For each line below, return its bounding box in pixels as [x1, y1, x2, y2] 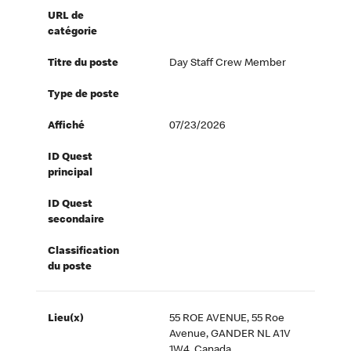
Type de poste [48, 89, 120, 101]
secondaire [48, 215, 105, 226]
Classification [48, 246, 120, 258]
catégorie [48, 27, 98, 38]
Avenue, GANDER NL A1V [169, 329, 291, 341]
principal [48, 168, 93, 179]
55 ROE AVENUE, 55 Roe [169, 313, 285, 325]
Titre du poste [48, 58, 119, 70]
